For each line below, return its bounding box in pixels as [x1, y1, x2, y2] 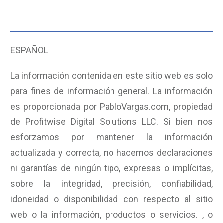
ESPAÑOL [10, 45, 48, 55]
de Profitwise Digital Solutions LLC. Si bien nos [10, 116, 213, 127]
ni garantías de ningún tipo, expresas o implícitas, [10, 163, 213, 173]
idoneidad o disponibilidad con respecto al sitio [10, 194, 213, 204]
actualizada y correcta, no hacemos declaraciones [10, 147, 213, 158]
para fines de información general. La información [10, 86, 213, 96]
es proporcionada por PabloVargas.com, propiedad [10, 101, 213, 111]
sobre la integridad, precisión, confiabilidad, [10, 178, 213, 189]
